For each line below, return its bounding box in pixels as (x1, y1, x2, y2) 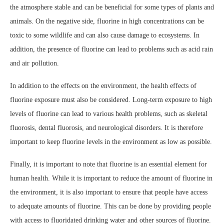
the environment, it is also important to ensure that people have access (10, 188, 207, 196)
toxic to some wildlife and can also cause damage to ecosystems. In (10, 31, 199, 39)
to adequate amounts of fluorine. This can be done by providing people (10, 202, 211, 210)
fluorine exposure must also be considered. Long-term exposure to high (10, 95, 212, 103)
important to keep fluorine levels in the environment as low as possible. (10, 137, 212, 145)
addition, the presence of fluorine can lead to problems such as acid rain (10, 45, 213, 53)
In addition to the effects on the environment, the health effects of (10, 81, 196, 89)
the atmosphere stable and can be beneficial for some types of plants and (10, 3, 214, 11)
